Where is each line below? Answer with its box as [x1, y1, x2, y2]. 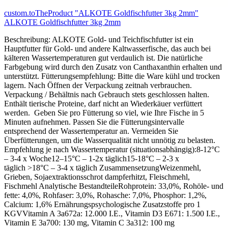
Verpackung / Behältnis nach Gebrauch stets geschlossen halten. [4, 90, 209, 99]
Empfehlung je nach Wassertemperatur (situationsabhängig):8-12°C [4, 145, 220, 154]
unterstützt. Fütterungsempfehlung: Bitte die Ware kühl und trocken [4, 71, 220, 80]
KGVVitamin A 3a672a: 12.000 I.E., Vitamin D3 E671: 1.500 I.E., [4, 209, 220, 218]
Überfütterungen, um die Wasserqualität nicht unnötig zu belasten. [4, 135, 215, 145]
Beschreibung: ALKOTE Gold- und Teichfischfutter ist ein [4, 35, 193, 44]
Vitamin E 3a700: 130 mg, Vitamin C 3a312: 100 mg [4, 218, 175, 227]
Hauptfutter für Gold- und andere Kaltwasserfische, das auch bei [4, 44, 211, 53]
